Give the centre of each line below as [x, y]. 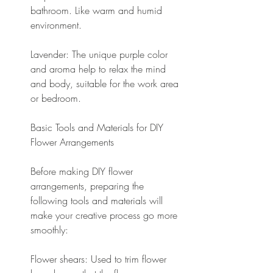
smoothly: [49, 229]
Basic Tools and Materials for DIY [98, 127]
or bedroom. [56, 98]
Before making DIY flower [83, 171]
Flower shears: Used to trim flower [100, 259]
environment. [56, 25]
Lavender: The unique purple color [101, 54]
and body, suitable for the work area [106, 83]
